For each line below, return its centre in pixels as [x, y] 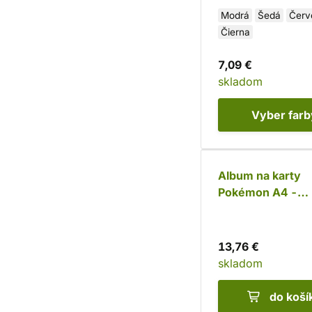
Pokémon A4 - [258, 192]
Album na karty [259, 175]
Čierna [235, 32]
